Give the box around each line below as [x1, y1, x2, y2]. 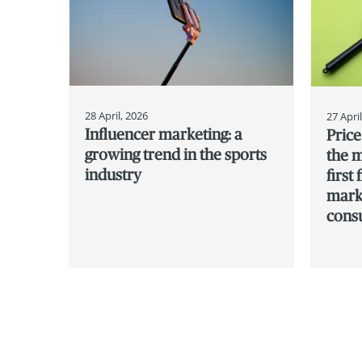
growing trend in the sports [85, 145, 267, 163]
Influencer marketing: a [85, 124, 243, 143]
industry [85, 165, 142, 183]
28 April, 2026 [85, 107, 149, 123]
